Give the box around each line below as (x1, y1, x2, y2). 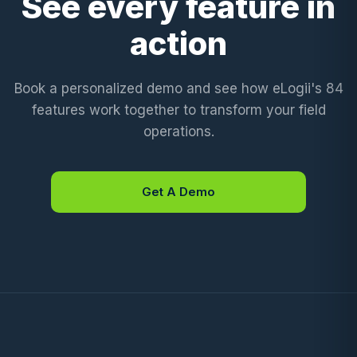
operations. (143, 124, 214, 139)
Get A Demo (142, 184, 215, 199)
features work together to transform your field (31, 102, 326, 118)
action (130, 24, 227, 63)
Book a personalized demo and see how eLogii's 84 (14, 80, 343, 96)
